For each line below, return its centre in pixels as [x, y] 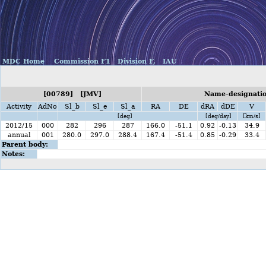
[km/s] [252, 116]
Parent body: [25, 145]
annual [19, 135]
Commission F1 [81, 61]
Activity [19, 107]
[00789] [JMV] [71, 94]
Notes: [13, 154]
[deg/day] [218, 116]
